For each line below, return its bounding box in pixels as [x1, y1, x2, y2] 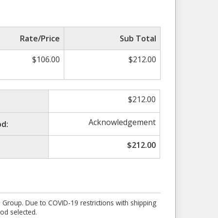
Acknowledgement [89, 116, 156, 127]
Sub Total [120, 33, 156, 44]
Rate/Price [20, 33, 60, 44]
